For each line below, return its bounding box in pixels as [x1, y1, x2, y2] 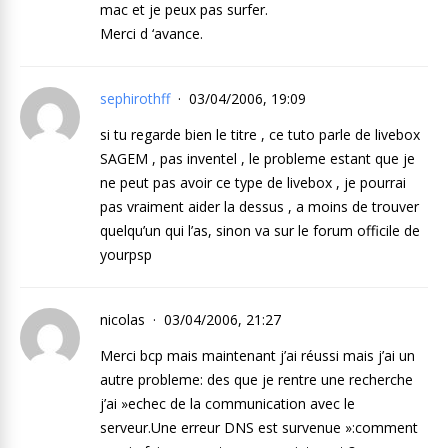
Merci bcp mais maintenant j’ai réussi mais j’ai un [100, 346, 415, 365]
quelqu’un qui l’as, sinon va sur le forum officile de [100, 221, 420, 240]
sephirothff [100, 89, 170, 108]
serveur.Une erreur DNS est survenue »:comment [100, 418, 418, 437]
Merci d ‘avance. [100, 24, 203, 43]
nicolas [100, 310, 149, 329]
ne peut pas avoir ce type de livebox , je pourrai [100, 173, 406, 192]
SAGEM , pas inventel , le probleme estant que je [100, 149, 415, 168]
